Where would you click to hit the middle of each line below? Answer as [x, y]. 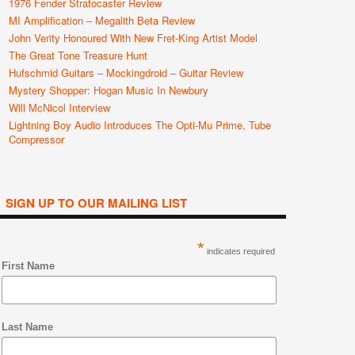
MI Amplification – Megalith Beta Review [102, 20]
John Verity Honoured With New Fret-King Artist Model [133, 38]
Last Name [28, 326]
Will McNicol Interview [59, 107]
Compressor [36, 139]
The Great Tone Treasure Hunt [78, 55]
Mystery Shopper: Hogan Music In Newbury [109, 90]
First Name [29, 266]
